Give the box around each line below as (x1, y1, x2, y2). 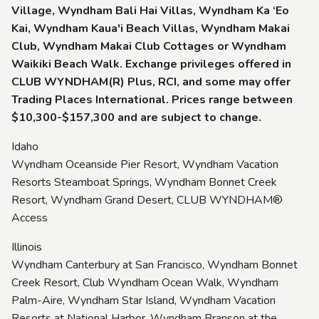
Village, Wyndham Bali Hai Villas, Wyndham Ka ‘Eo (11, 2, 289, 19)
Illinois (11, 239, 42, 255)
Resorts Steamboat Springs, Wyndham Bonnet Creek (11, 174, 277, 190)
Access (11, 209, 48, 226)
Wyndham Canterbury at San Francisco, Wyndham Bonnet (11, 256, 298, 273)
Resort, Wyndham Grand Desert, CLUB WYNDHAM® (11, 192, 283, 208)
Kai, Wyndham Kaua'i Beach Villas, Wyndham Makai (11, 20, 290, 36)
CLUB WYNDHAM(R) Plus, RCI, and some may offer (11, 73, 291, 90)
